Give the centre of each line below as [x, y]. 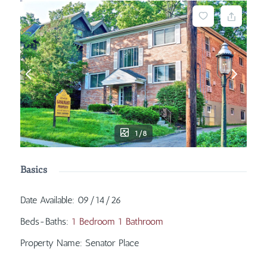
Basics [33, 170]
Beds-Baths [43, 221]
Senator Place [112, 243]
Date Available [46, 200]
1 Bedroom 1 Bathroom [117, 221]
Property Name [50, 243]
